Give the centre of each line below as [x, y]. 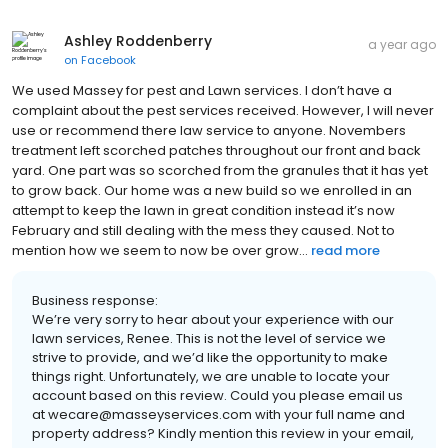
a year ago [402, 44]
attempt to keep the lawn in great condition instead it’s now [203, 210]
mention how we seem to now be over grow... [160, 250]
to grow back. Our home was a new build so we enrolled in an [212, 190]
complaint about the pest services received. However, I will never [223, 110]
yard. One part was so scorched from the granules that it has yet [220, 170]
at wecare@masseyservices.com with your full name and [218, 414]
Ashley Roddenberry [138, 40]
